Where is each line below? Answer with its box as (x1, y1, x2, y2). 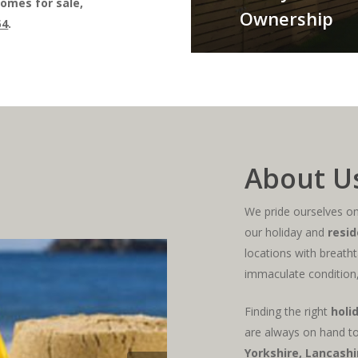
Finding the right (245, 303, 332, 319)
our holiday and (245, 224, 328, 240)
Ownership (239, 6, 333, 30)
